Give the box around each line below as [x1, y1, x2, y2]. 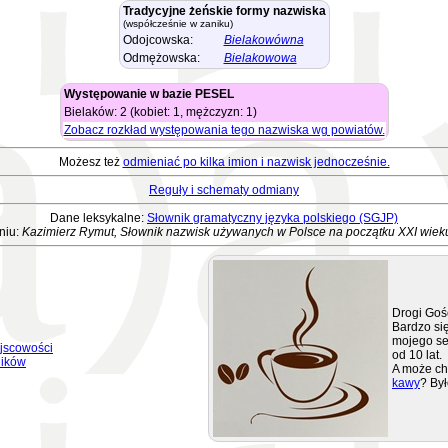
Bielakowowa [223, 51, 297, 65]
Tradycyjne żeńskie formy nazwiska [122, 4, 326, 18]
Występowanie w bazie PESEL [63, 87, 234, 101]
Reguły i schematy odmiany [149, 183, 299, 197]
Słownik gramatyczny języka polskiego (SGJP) [147, 211, 398, 225]
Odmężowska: [122, 51, 200, 65]
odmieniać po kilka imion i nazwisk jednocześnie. [122, 155, 390, 169]
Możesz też [58, 155, 123, 169]
